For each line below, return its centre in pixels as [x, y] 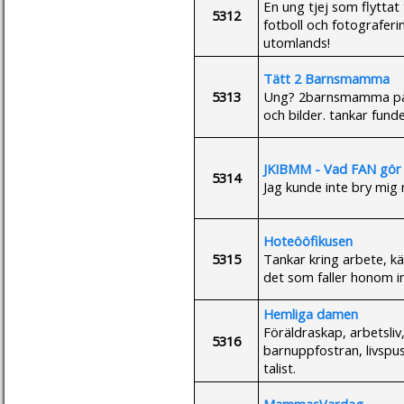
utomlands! [297, 42]
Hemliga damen [311, 313]
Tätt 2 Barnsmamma [326, 78]
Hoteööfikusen [308, 240]
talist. [280, 367]
